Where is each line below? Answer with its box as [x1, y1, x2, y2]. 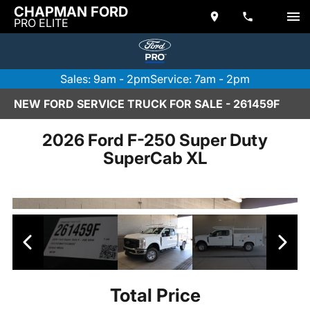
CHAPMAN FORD [14, 3, 128, 20]
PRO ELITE [14, 16, 69, 30]
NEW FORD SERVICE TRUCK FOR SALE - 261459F [14, 97, 280, 111]
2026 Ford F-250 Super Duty [42, 129, 268, 150]
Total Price [109, 284, 201, 307]
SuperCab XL [103, 147, 207, 168]
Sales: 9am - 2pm [60, 72, 150, 86]
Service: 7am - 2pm [150, 72, 250, 86]
